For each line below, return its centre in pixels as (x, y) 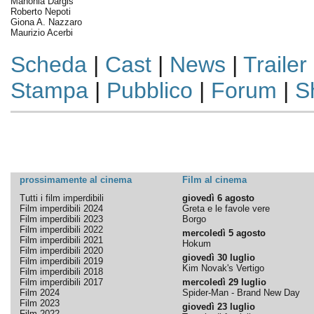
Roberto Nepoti (40, 12)
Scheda (48, 64)
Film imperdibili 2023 (61, 219)
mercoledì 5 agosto (224, 233)
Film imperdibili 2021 (61, 240)
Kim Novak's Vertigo (223, 268)
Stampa (49, 90)
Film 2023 (39, 303)
